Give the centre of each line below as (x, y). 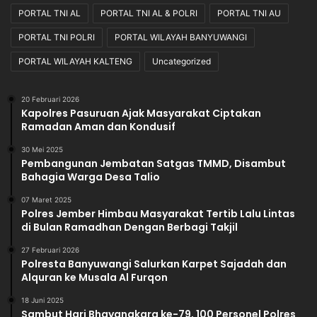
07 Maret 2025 (46, 200)
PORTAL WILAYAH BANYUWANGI (181, 38)
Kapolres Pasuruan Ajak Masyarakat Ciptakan (141, 114)
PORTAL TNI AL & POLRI (149, 13)
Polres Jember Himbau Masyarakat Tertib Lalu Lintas (158, 214)
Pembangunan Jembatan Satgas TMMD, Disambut (154, 164)
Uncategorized (181, 62)
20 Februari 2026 (50, 99)
